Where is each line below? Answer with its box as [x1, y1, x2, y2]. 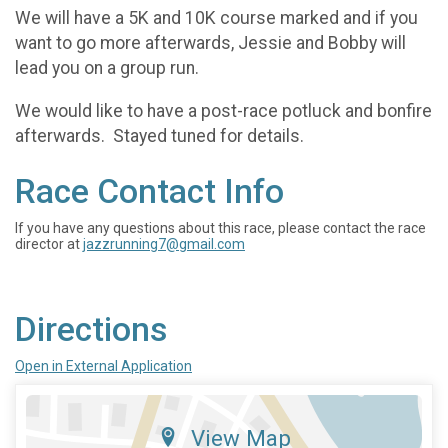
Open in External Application [15, 357, 192, 374]
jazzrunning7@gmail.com [83, 235, 245, 252]
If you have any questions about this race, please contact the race [15, 219, 426, 236]
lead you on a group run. [15, 57, 203, 78]
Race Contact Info [15, 171, 284, 211]
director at [15, 235, 83, 252]
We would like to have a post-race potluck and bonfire [15, 100, 432, 121]
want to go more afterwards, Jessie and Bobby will [15, 32, 406, 53]
